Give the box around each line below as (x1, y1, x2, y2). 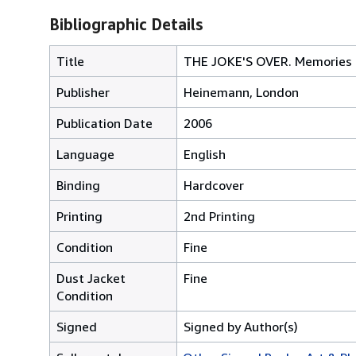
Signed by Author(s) (184, 318, 298, 335)
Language (56, 145, 114, 162)
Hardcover (184, 176, 244, 193)
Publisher (56, 83, 110, 100)
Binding (56, 176, 100, 193)
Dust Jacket (56, 269, 126, 286)
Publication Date (56, 114, 153, 131)
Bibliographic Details (49, 14, 203, 33)
